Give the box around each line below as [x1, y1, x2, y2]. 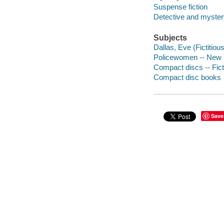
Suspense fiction [153, 2, 207, 11]
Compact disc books [153, 73, 221, 82]
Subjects [153, 33, 187, 42]
